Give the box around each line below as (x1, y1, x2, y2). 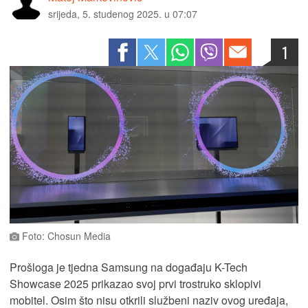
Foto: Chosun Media (19, 228, 111, 243)
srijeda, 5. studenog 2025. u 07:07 (48, 7, 197, 21)
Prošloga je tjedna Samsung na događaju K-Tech (10, 258, 247, 275)
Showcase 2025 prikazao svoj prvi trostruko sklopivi (10, 275, 261, 291)
